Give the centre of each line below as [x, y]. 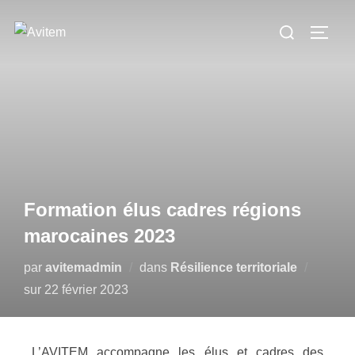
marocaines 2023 [99, 236]
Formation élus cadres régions [162, 210]
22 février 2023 [86, 290]
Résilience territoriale [234, 267]
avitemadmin [84, 267]
